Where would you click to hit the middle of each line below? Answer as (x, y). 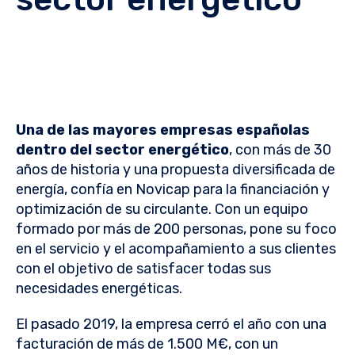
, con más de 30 (280, 150)
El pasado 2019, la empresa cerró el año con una (171, 324)
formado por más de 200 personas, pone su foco (176, 229)
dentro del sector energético (122, 150)
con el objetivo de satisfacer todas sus (143, 269)
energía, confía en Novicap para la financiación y (173, 190)
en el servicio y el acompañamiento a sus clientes (176, 249)
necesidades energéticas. (99, 289)
